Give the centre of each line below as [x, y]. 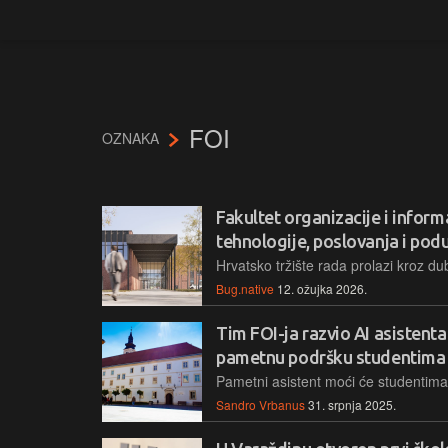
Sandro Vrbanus [260, 404]
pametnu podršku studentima [331, 356]
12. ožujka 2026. [322, 288]
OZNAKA [132, 137]
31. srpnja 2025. [352, 404]
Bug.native [245, 288]
